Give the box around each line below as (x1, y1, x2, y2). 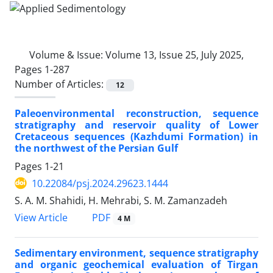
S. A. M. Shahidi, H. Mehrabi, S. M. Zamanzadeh (15, 193, 227, 207)
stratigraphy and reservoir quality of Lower (15, 118, 258, 132)
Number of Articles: (15, 77, 106, 91)
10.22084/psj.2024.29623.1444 (32, 176, 168, 190)
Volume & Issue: (29, 48, 105, 62)
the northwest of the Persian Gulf (15, 141, 178, 155)
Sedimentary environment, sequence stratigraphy (15, 246, 258, 260)
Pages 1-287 (15, 62, 69, 76)
